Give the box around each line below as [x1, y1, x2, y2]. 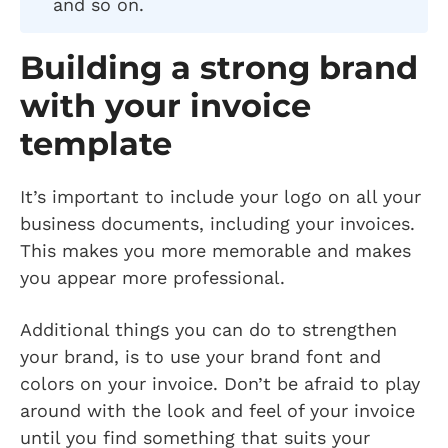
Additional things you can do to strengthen [20, 318, 397, 340]
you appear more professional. [20, 266, 291, 288]
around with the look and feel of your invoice [20, 399, 415, 421]
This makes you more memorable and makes [20, 239, 411, 261]
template [20, 123, 172, 163]
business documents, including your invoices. [20, 212, 415, 234]
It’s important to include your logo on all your [20, 185, 421, 207]
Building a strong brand [20, 47, 418, 87]
